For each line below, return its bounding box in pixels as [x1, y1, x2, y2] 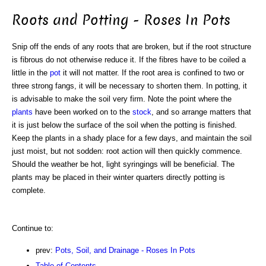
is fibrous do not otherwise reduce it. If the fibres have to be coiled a [12, 55, 246, 64]
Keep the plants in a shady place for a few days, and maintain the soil [12, 133, 252, 142]
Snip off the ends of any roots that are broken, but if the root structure [12, 42, 251, 51]
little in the [12, 68, 50, 77]
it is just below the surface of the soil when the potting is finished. [12, 120, 237, 129]
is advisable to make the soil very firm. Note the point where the [12, 94, 232, 103]
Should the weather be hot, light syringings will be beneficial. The [12, 159, 235, 169]
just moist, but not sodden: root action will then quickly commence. [12, 146, 242, 156]
